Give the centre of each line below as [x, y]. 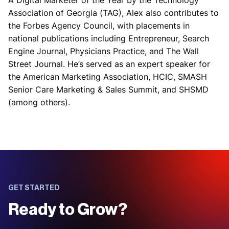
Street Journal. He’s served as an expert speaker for [109, 64]
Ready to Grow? [68, 210]
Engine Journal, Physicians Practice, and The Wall [104, 51]
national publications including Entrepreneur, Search [109, 39]
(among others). [39, 102]
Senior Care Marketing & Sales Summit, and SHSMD [108, 90]
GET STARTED [34, 188]
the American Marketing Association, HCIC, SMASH [108, 77]
